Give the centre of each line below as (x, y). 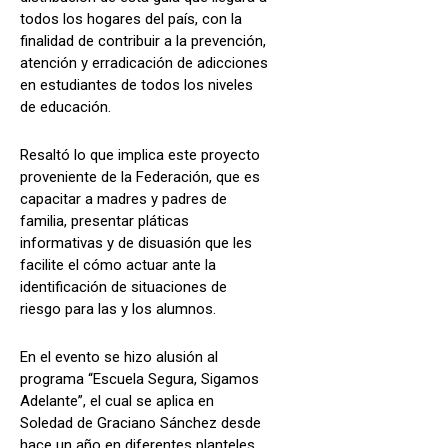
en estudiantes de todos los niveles (136, 84)
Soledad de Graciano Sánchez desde (140, 422)
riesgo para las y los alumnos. (118, 308)
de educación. (65, 106)
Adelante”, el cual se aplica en (117, 400)
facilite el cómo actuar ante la (118, 264)
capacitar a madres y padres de (123, 198)
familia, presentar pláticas (104, 220)
